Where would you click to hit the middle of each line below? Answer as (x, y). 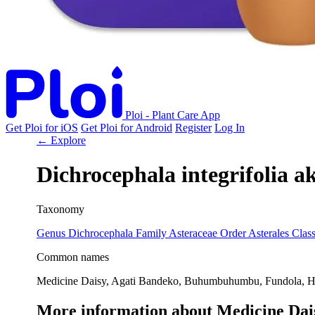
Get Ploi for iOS (42, 128)
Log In (230, 128)
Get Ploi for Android (127, 128)
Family (151, 233)
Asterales (270, 233)
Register (193, 128)
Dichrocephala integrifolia (165, 175)
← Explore (61, 140)
